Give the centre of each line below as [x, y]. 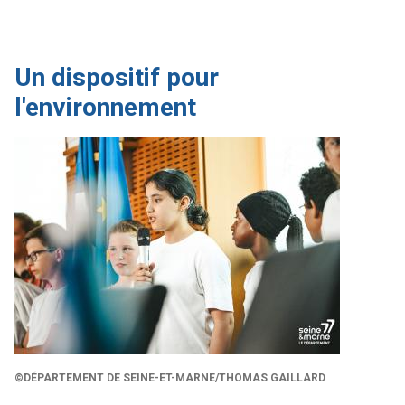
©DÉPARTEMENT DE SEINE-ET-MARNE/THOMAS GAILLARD [170, 377]
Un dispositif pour [117, 77]
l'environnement [105, 107]
